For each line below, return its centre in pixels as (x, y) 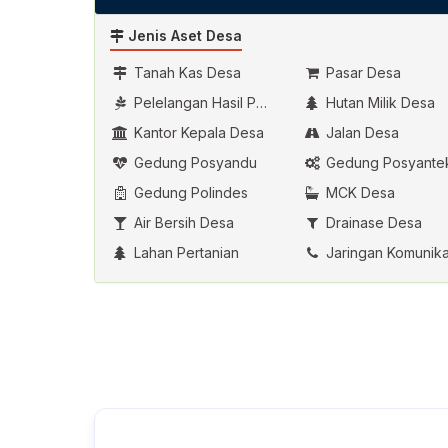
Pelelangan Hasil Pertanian (193, 103)
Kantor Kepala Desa (197, 133)
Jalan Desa (361, 133)
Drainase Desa (372, 223)
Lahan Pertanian (184, 253)
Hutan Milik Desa (379, 103)
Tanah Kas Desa (185, 73)
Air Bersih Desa (182, 223)
